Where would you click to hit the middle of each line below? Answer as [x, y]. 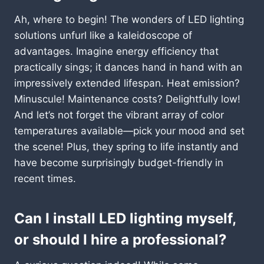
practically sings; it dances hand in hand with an [128, 67]
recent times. [45, 178]
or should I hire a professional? [121, 239]
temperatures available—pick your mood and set [129, 131]
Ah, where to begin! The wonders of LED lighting [129, 19]
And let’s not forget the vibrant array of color [119, 115]
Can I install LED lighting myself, [125, 218]
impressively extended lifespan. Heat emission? [127, 83]
